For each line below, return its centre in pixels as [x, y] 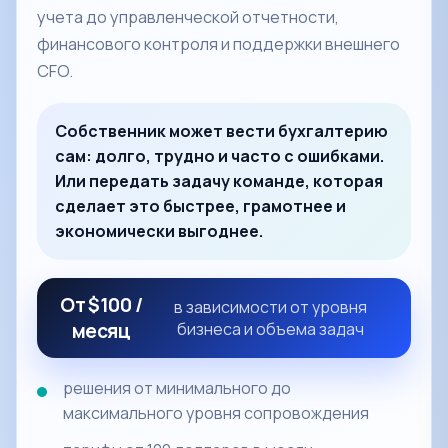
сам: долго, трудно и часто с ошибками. [219, 156]
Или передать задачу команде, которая [219, 181]
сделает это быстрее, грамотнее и [200, 206]
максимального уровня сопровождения [216, 413]
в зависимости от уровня [270, 307]
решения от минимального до [177, 388]
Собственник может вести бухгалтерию [221, 131]
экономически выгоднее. [159, 231]
